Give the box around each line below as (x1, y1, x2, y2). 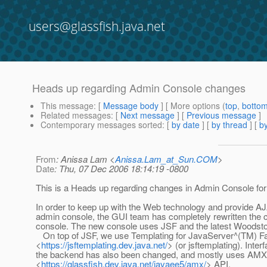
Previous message (187, 109, 256, 122)
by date (172, 119, 200, 131)
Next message (120, 109, 175, 122)
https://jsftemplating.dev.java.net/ (41, 238, 167, 252)
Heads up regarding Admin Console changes (32, 80, 246, 96)
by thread (212, 119, 247, 131)
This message (41, 100, 94, 112)
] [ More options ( (159, 100, 225, 112)
